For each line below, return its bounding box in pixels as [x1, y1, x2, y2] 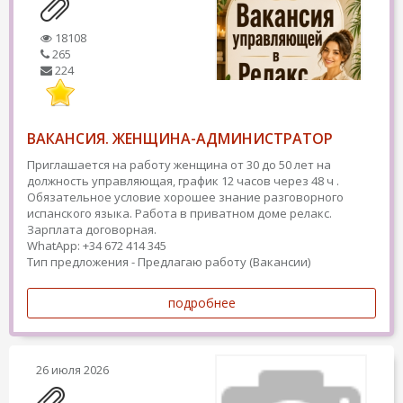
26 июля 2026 [36, 362, 109, 378]
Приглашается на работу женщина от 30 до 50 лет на [27, 157, 331, 173]
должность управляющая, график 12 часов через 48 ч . [27, 173, 339, 189]
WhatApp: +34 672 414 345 [27, 237, 166, 254]
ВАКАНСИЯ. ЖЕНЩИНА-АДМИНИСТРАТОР [27, 129, 333, 148]
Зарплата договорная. [27, 221, 157, 237]
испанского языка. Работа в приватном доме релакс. [27, 205, 332, 221]
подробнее [167, 294, 236, 311]
